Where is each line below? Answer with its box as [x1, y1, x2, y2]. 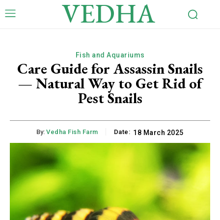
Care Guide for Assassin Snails [17, 59, 203, 78]
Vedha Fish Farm [46, 128, 98, 136]
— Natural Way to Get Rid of [18, 74, 202, 93]
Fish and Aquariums [75, 51, 145, 59]
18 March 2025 [133, 129, 184, 137]
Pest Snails [78, 88, 142, 108]
